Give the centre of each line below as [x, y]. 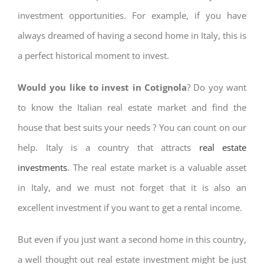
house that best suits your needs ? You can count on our [132, 127]
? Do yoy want [217, 87]
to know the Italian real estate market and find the [132, 107]
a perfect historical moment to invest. [93, 55]
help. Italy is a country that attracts [108, 147]
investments [42, 167]
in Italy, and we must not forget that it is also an [132, 187]
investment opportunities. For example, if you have [132, 15]
